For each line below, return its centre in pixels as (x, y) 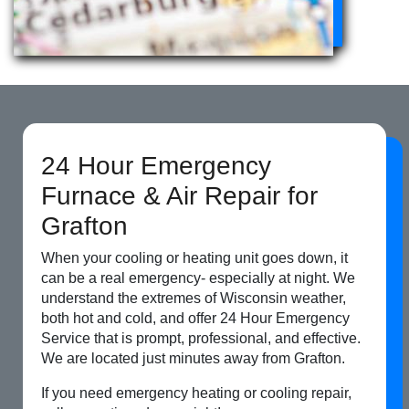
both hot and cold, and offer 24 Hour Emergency (195, 319)
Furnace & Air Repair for (179, 196)
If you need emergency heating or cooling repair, (196, 393)
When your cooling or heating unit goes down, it (194, 258)
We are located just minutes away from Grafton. (193, 359)
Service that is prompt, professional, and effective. (201, 339)
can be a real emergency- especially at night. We (198, 278)
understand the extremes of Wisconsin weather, (194, 299)
